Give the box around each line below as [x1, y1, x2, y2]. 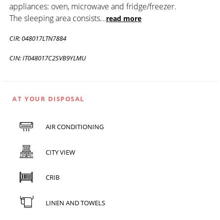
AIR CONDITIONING [45, 122, 104, 132]
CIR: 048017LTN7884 [9, 33, 66, 43]
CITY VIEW [45, 147, 75, 157]
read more [106, 13, 141, 23]
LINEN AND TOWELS [45, 198, 105, 207]
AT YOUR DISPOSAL [12, 94, 84, 103]
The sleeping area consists [9, 12, 100, 24]
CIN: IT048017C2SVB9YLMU [9, 53, 86, 62]
